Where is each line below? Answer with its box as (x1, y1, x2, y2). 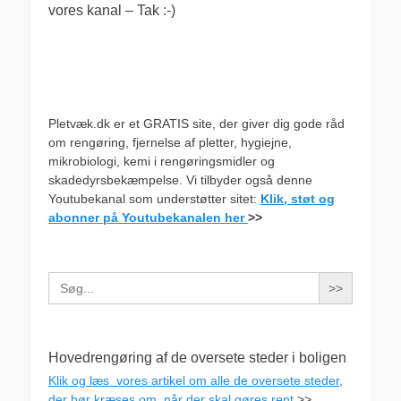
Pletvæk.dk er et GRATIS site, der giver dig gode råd (48, 116, 345, 132)
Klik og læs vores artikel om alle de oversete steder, (48, 373, 343, 388)
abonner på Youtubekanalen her (48, 210, 248, 226)
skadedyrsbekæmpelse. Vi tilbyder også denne (48, 173, 312, 188)
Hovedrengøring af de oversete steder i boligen (48, 350, 346, 366)
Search (47, 270, 88, 286)
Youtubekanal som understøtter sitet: (48, 192, 260, 207)
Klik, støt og (260, 192, 335, 207)
